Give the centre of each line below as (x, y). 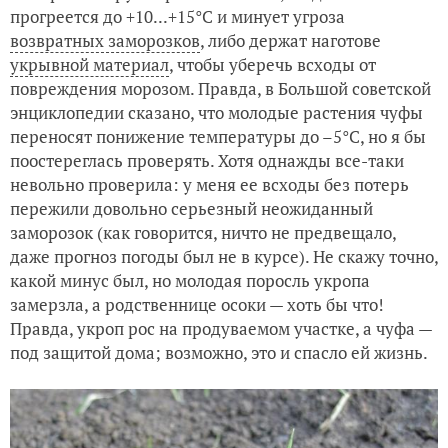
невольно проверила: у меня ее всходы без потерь (209, 185)
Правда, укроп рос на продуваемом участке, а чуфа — (221, 329)
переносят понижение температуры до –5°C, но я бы (218, 137)
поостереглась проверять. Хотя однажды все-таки (207, 161)
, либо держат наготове (290, 41)
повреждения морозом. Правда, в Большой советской (220, 89)
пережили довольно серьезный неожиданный (191, 209)
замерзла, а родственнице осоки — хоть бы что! (197, 305)
